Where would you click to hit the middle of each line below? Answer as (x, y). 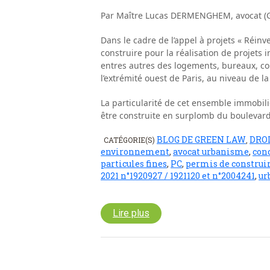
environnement (135, 151)
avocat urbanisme (211, 151)
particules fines (134, 163)
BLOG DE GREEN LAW (201, 139)
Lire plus (131, 213)
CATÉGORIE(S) (130, 140)
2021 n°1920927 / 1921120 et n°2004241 (178, 175)
